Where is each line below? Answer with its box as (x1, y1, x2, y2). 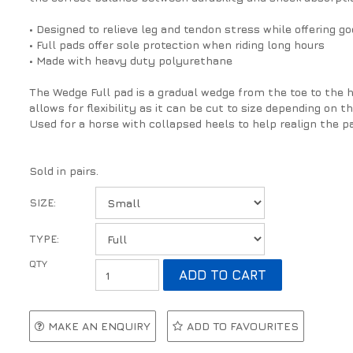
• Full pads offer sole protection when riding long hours (29, 38, 325, 52)
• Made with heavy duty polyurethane (29, 54, 233, 68)
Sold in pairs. (29, 164, 99, 178)
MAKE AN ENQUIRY (48, 319, 151, 333)
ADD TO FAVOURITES (187, 319, 299, 333)
